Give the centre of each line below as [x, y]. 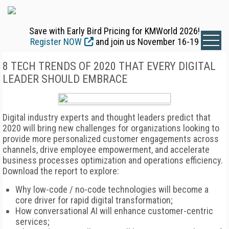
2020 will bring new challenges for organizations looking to [111, 128]
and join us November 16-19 [146, 42]
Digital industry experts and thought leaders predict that [107, 117]
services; [32, 222]
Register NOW [56, 42]
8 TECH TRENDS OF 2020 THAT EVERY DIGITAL [109, 66]
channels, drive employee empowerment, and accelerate [106, 150]
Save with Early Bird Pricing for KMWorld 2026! [114, 31]
